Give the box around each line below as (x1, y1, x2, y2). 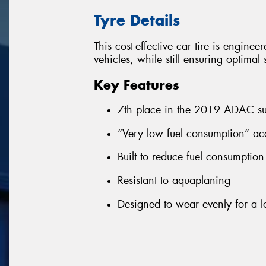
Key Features (94, 76, 179, 93)
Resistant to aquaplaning (118, 173, 230, 188)
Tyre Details (94, 10, 180, 30)
